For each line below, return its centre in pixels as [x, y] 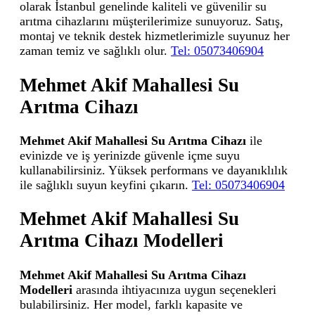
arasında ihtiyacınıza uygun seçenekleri [174, 289]
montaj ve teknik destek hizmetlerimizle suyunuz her [155, 36]
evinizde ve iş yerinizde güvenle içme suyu [130, 156]
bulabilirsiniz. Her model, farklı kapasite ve [131, 304]
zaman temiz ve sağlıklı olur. [95, 51]
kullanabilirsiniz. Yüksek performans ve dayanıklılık [154, 171]
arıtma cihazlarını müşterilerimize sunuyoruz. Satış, [152, 21]
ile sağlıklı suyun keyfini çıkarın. [106, 185]
